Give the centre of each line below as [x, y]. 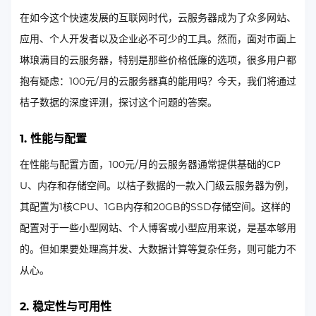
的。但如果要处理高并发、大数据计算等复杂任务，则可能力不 [158, 249]
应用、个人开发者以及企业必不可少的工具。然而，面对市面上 [158, 39]
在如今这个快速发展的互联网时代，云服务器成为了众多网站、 [158, 18]
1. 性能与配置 [53, 139]
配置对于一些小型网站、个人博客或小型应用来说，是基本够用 [158, 228]
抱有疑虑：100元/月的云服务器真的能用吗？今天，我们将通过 [158, 81]
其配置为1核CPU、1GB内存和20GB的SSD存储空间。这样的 [155, 207]
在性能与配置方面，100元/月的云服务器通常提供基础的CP [150, 164]
